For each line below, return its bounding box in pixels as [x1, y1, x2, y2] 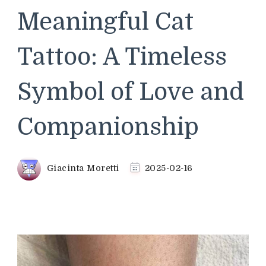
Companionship [17, 113, 199, 141]
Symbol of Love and [17, 78, 244, 106]
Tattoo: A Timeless [17, 43, 227, 71]
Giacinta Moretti [46, 163, 119, 173]
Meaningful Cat [17, 8, 194, 36]
